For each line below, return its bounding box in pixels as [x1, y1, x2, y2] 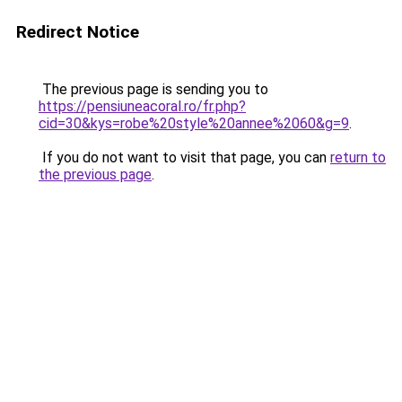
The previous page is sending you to [39, 81, 268, 98]
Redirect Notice [16, 22, 139, 42]
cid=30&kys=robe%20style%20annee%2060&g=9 [39, 115, 349, 132]
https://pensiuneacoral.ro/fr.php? [39, 98, 246, 115]
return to [330, 149, 386, 166]
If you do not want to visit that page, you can [39, 149, 330, 166]
